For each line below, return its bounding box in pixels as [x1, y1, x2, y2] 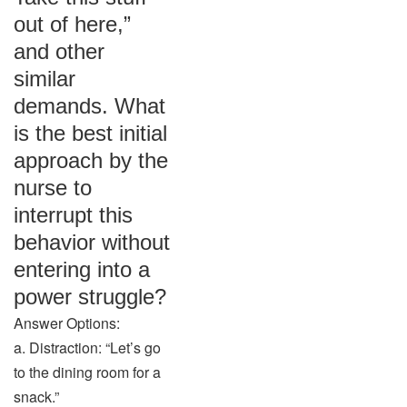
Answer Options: [14, 313, 120, 333]
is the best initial [14, 121, 167, 145]
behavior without [14, 230, 170, 254]
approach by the [14, 148, 168, 173]
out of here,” [14, 12, 131, 36]
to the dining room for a [14, 362, 161, 382]
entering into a [14, 257, 150, 282]
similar [14, 66, 75, 91]
